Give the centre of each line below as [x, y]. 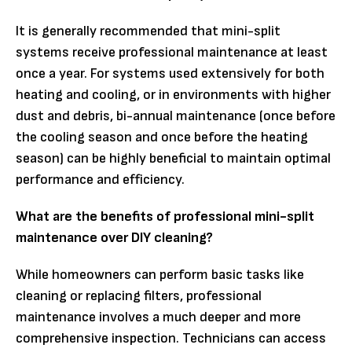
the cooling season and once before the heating [162, 137]
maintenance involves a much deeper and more [158, 317]
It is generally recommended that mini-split [148, 31]
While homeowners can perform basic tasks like [160, 275]
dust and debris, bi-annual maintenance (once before [176, 116]
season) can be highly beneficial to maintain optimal [173, 159]
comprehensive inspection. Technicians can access [171, 339]
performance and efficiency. [100, 180]
